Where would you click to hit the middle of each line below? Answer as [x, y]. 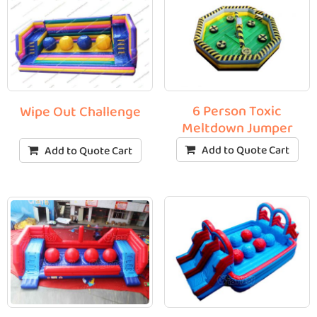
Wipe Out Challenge [80, 112]
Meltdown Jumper [237, 129]
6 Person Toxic [237, 112]
